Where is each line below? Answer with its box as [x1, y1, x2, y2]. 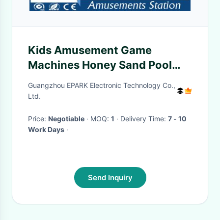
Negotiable [48, 114, 84, 123]
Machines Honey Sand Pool [28, 58, 172, 71]
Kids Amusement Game [28, 44, 152, 56]
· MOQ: [90, 114, 111, 123]
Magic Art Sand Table [28, 73, 141, 86]
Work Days [28, 125, 64, 134]
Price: [28, 114, 48, 123]
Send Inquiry [87, 173, 133, 182]
